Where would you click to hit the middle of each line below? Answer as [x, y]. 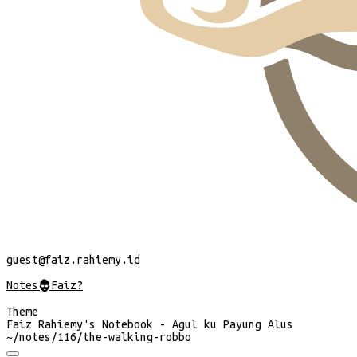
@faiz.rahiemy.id [89, 260]
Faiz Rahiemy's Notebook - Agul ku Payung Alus [150, 324]
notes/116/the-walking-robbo [105, 337]
